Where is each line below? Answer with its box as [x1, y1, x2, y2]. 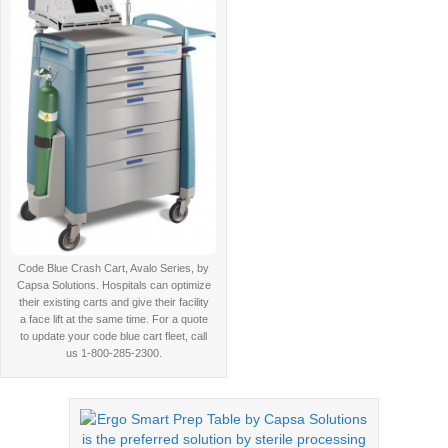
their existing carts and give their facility [18, 296, 209, 309]
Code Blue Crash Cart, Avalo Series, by [18, 262, 209, 275]
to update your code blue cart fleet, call [20, 330, 207, 343]
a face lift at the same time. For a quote [19, 313, 208, 326]
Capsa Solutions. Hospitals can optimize [16, 279, 211, 292]
